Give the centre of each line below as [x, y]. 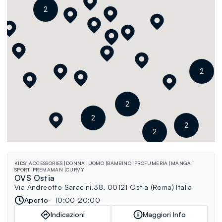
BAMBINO [119, 163]
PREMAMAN [48, 169]
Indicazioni [68, 215]
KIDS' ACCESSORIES [39, 163]
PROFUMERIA [151, 163]
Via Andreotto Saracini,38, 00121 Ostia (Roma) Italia [103, 187]
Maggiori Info [164, 215]
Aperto [36, 200]
